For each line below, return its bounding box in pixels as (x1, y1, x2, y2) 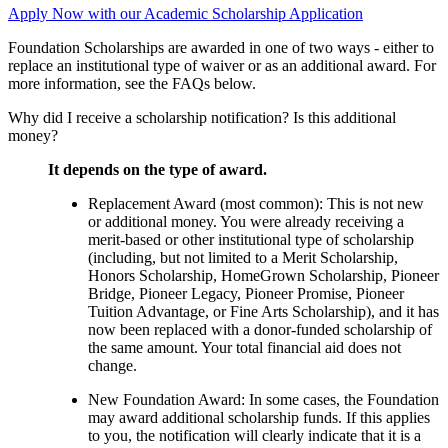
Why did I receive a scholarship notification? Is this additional (8, 109, 396, 127)
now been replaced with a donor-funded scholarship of (88, 321, 432, 339)
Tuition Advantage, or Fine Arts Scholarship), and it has (88, 303, 439, 321)
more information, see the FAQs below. (8, 75, 260, 93)
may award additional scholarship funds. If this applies (88, 409, 430, 427)
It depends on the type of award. (48, 161, 267, 179)
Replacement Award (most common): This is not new (88, 195, 424, 213)
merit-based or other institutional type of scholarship (88, 231, 414, 249)
